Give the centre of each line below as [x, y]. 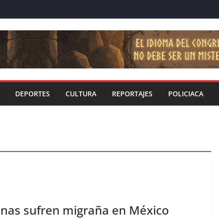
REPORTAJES [132, 94]
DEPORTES [33, 94]
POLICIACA [186, 94]
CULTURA [81, 94]
